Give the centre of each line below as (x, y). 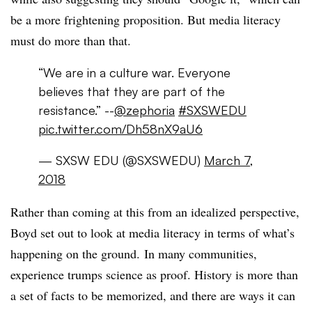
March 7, (229, 160)
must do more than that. (71, 40)
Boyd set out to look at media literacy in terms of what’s (153, 233)
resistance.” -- (76, 110)
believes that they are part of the (132, 91)
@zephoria (145, 110)
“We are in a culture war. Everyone (134, 72)
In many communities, (201, 253)
